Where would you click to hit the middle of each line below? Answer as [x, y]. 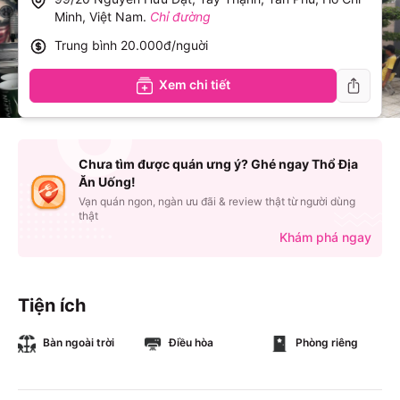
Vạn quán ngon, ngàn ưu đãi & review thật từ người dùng [217, 201]
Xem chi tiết [195, 84]
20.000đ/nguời [164, 45]
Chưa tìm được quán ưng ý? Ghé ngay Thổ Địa [218, 164]
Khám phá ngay [325, 237]
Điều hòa [192, 342]
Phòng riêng [326, 342]
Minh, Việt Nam [99, 17]
